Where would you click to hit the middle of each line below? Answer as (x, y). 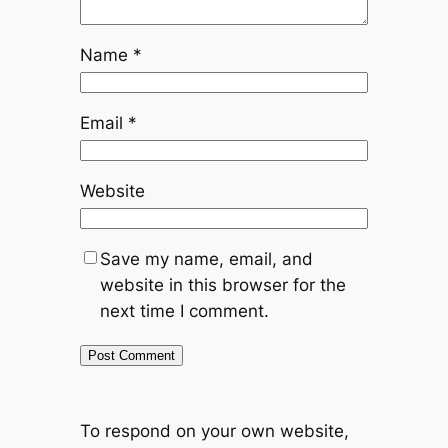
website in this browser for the (222, 285)
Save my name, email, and (206, 259)
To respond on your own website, (214, 430)
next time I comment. (184, 311)
